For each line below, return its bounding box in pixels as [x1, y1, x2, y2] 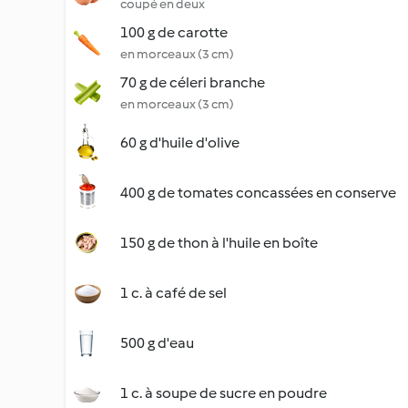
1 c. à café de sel [120, 284, 227, 301]
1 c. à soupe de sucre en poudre [120, 384, 327, 402]
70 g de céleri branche [120, 74, 265, 91]
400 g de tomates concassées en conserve [120, 184, 396, 201]
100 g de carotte [120, 24, 228, 41]
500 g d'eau [120, 334, 194, 352]
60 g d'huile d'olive [120, 134, 240, 151]
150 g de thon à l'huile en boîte [120, 234, 318, 251]
